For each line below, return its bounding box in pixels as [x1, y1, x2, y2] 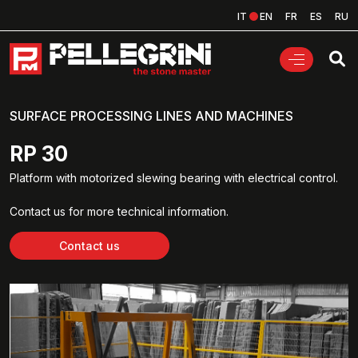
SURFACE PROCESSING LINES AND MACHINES [10, 108, 293, 125]
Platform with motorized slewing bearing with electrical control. [10, 171, 338, 185]
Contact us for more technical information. [10, 205, 229, 219]
